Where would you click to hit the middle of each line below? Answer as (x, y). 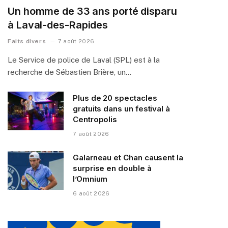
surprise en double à (112, 168)
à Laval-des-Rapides (58, 25)
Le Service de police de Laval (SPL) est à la (84, 60)
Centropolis (95, 119)
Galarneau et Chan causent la (128, 157)
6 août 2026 (91, 193)
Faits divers (27, 41)
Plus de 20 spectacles (115, 98)
